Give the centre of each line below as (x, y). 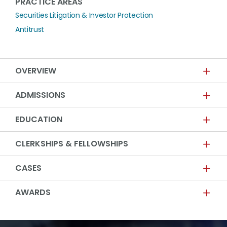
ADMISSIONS (40, 95)
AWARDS (33, 192)
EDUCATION (39, 119)
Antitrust (30, 29)
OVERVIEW (36, 71)
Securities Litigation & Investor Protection (84, 15)
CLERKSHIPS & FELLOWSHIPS (72, 144)
